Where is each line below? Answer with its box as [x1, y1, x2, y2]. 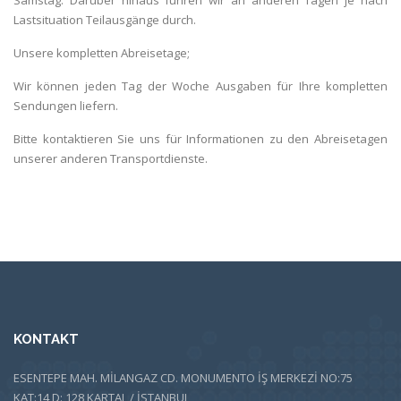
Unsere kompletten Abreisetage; [13, 44, 190, 61]
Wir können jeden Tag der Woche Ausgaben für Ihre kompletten [13, 77, 388, 94]
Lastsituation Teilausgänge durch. [13, 11, 196, 28]
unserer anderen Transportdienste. [13, 149, 208, 166]
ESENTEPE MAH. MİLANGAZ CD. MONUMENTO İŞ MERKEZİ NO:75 [13, 369, 353, 386]
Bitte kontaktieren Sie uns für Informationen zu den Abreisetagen [13, 130, 388, 147]
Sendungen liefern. [13, 97, 118, 114]
